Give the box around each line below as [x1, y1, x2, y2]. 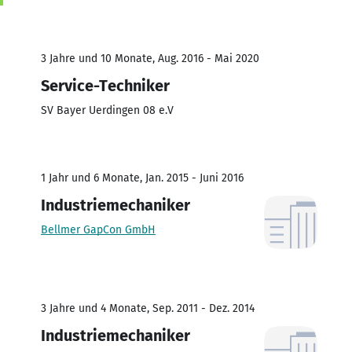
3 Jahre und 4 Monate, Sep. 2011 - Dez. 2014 [41, 301, 255, 315]
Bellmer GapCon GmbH [41, 222, 156, 236]
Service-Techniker [41, 75, 170, 95]
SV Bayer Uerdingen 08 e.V [41, 103, 174, 117]
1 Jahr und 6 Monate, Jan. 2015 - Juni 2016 [41, 170, 244, 185]
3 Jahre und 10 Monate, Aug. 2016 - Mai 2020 [41, 51, 259, 65]
